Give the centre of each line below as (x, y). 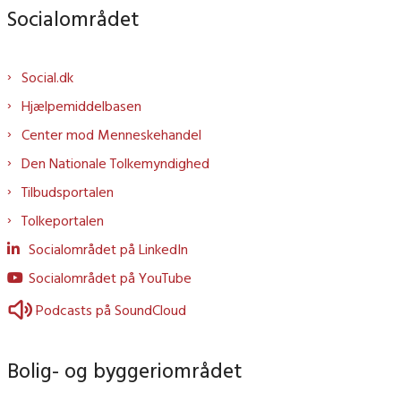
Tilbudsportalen (68, 192)
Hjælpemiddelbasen (81, 106)
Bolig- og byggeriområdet (124, 371)
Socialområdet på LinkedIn (108, 249)
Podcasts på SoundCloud (111, 310)
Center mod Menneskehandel (111, 135)
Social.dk (47, 77)
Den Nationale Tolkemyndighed (115, 163)
